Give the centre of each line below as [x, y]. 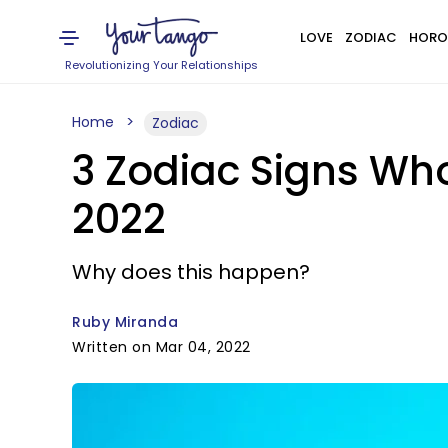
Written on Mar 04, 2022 [161, 347]
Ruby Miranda [125, 322]
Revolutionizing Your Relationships [162, 65]
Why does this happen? [191, 272]
